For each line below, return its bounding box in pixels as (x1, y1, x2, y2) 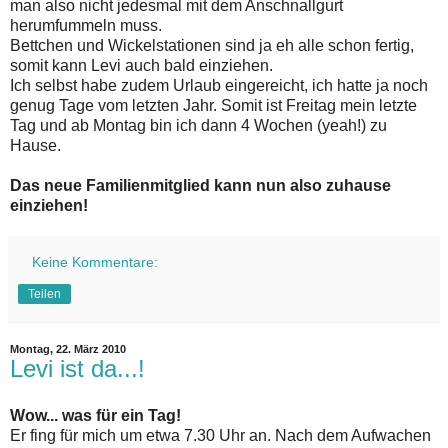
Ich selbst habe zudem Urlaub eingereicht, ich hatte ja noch (10, 76, 428, 94)
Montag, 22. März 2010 (10, 342, 126, 355)
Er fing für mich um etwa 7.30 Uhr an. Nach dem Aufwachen (10, 427, 431, 445)
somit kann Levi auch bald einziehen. (10, 56, 273, 74)
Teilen (28, 286, 61, 301)
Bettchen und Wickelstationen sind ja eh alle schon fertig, (10, 36, 414, 54)
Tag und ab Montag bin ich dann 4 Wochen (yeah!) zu (10, 116, 387, 134)
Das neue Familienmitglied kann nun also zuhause (10, 176, 391, 194)
